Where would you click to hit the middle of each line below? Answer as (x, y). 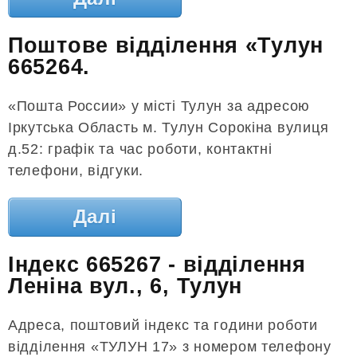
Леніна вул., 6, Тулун (126, 286)
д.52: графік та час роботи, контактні (140, 149)
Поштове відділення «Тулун (166, 45)
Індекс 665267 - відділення (157, 264)
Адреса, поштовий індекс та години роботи (163, 326)
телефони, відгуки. (76, 171)
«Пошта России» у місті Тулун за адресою (159, 106)
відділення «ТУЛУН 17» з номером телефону (170, 347)
